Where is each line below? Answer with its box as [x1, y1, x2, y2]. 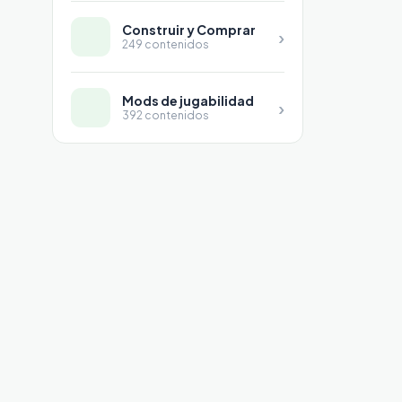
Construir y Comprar [122, 22, 256, 39]
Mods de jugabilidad [122, 92, 254, 109]
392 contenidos [122, 109, 209, 123]
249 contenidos [122, 38, 209, 52]
